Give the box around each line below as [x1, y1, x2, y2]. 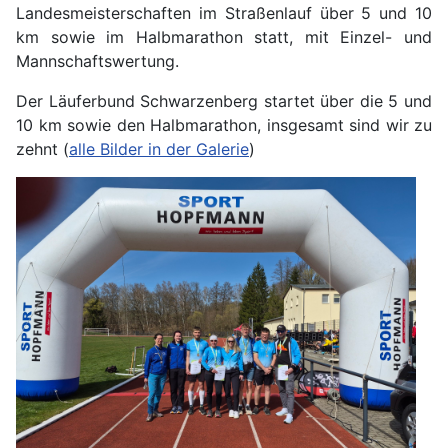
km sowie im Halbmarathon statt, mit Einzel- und [16, 26, 432, 47]
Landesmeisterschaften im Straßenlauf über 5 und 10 [16, 2, 432, 23]
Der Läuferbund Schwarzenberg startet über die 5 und [16, 90, 432, 111]
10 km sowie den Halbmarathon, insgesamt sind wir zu [16, 114, 432, 135]
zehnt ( [16, 138, 69, 159]
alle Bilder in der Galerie [69, 138, 249, 159]
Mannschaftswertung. [16, 50, 179, 71]
